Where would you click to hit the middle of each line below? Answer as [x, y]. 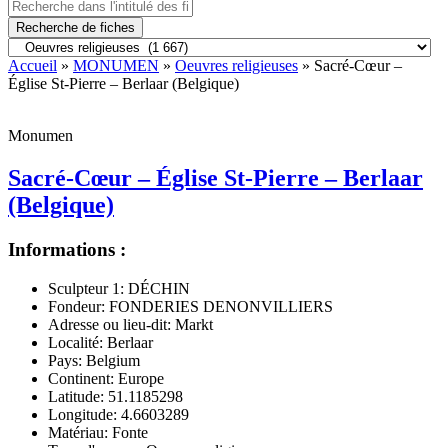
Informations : [67, 249]
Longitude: [82, 414]
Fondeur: [76, 306]
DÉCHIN [157, 288]
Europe [139, 378]
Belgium [111, 360]
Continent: [81, 378]
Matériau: [78, 432]
